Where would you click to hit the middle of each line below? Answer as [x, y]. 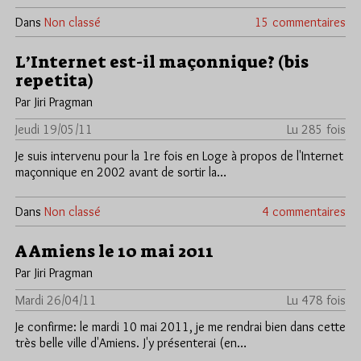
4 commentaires [304, 212]
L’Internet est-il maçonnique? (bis [162, 62]
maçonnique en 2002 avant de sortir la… [121, 172]
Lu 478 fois [316, 301]
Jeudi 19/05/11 [54, 130]
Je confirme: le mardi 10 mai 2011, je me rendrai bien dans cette [180, 327]
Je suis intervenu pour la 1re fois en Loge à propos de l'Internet [179, 156]
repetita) [54, 81]
